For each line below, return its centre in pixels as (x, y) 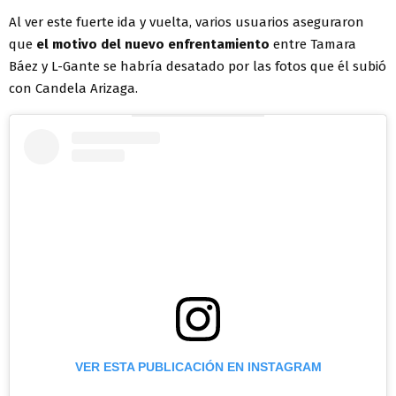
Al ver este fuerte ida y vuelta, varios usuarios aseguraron (187, 23)
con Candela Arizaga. (73, 89)
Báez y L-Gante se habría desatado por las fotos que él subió (198, 67)
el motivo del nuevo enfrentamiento (153, 45)
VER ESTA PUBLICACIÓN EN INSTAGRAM (198, 367)
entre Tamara (313, 45)
